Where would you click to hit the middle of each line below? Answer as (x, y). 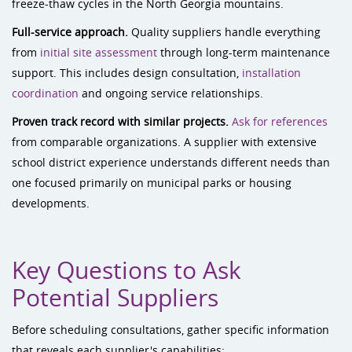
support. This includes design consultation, (127, 73)
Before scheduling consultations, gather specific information (170, 330)
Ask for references (280, 121)
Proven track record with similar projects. (120, 121)
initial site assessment (99, 52)
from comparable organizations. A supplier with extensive (164, 142)
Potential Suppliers (115, 298)
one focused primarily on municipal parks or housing (152, 183)
